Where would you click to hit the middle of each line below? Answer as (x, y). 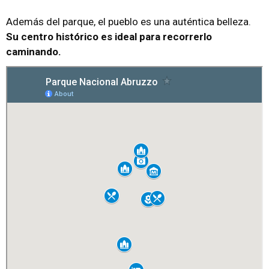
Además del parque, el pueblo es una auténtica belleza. (128, 21)
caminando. (34, 51)
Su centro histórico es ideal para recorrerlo (109, 36)
